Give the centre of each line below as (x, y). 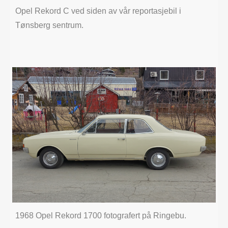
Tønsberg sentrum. (49, 25)
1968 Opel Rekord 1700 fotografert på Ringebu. (101, 216)
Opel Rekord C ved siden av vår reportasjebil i (98, 11)
